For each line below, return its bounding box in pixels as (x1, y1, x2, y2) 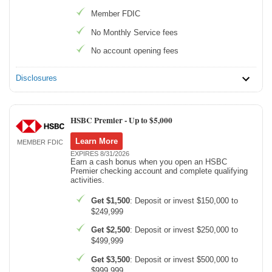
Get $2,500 (91, 225, 130, 235)
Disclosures (16, 73, 57, 83)
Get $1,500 (91, 196, 130, 206)
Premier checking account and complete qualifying (70, 166, 248, 175)
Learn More (75, 136, 118, 146)
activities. (70, 175, 104, 185)
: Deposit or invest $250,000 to (130, 225, 238, 235)
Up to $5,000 (129, 114, 172, 126)
